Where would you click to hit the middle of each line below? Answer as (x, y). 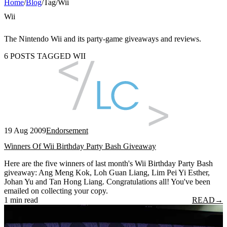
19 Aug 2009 (25, 130)
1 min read (21, 200)
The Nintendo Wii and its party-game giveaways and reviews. (103, 39)
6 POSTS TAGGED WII (45, 56)
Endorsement (67, 130)
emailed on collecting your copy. (56, 191)
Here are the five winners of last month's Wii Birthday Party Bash (108, 163)
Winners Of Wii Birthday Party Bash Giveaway (80, 146)
